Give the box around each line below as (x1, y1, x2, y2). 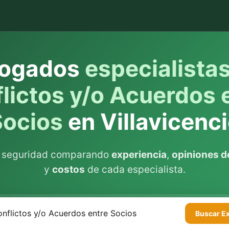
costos (52, 164, 85, 175)
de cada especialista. (84, 164, 186, 175)
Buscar (195, 209, 221, 218)
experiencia (111, 149, 167, 161)
